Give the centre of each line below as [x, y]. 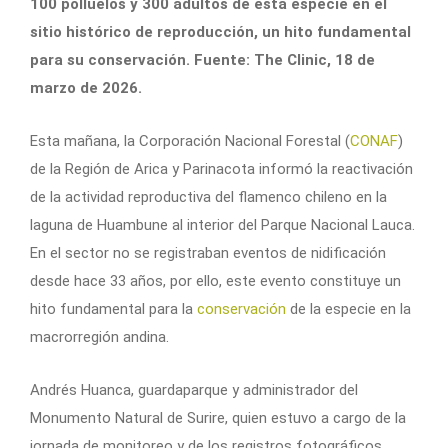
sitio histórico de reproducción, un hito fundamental [220, 31]
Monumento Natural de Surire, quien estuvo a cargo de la [218, 417]
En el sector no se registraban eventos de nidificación [208, 252]
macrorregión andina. [99, 336]
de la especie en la [348, 308]
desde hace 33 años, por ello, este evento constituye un [215, 280]
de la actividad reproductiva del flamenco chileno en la [208, 196]
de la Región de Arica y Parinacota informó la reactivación [221, 168]
